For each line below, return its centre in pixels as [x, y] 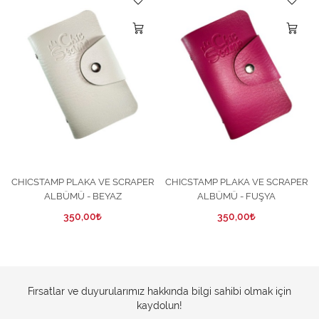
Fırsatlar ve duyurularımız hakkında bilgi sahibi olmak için [159, 291]
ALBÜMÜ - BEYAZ [83, 196]
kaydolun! [159, 305]
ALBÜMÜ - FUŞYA [236, 196]
